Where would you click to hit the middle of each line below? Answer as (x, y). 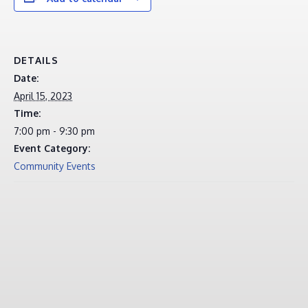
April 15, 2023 (43, 96)
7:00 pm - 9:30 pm (54, 131)
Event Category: (52, 148)
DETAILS (36, 60)
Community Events (55, 166)
